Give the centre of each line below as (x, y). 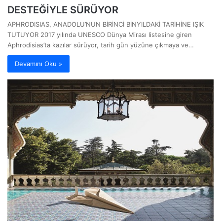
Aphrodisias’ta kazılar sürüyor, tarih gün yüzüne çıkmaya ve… (101, 45)
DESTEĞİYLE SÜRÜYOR (63, 10)
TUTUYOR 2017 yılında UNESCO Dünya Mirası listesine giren (100, 35)
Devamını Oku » (38, 64)
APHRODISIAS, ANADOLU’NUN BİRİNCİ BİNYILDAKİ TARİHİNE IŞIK (106, 24)
